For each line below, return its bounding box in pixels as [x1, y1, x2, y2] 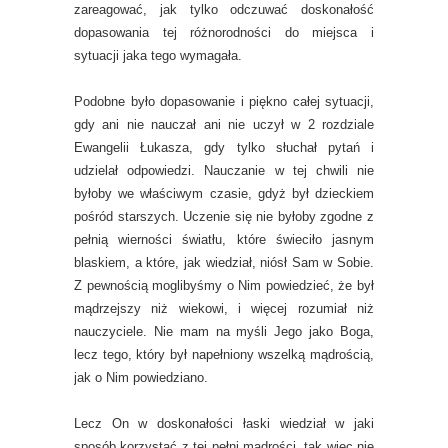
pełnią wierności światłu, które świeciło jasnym [74, 232, 374, 247]
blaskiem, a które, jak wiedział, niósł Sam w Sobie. [74, 255, 374, 270]
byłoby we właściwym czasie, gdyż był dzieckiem [74, 186, 374, 201]
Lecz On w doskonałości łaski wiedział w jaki [74, 416, 374, 431]
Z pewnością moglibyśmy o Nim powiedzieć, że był [74, 278, 374, 293]
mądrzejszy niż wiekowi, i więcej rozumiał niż [74, 301, 374, 316]
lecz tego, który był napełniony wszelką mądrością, [74, 347, 374, 362]
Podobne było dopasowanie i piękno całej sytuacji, [74, 94, 374, 109]
